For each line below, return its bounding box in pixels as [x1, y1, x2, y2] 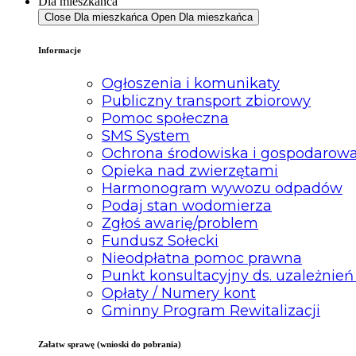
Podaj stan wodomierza [102, 196, 272, 215]
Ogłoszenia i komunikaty [102, 74, 280, 92]
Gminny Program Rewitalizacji [102, 301, 320, 319]
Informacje [38, 44, 81, 55]
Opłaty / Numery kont [102, 284, 256, 302]
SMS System [102, 126, 190, 145]
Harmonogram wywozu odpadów [102, 179, 342, 197]
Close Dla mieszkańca [44, 10, 148, 23]
